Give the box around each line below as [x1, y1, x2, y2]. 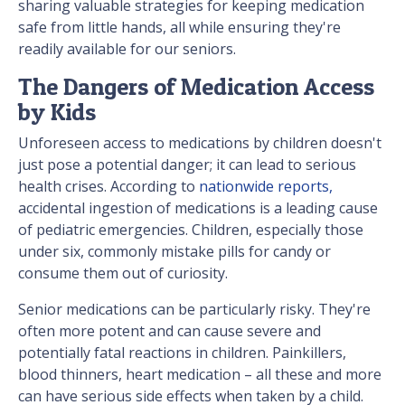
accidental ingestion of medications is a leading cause [18, 198, 378, 219]
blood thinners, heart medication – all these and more [18, 364, 381, 385]
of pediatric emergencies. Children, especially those [18, 220, 363, 240]
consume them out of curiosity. [18, 263, 228, 284]
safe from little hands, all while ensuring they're [18, 17, 341, 38]
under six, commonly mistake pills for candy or [18, 241, 331, 262]
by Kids [18, 98, 96, 127]
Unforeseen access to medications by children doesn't [18, 133, 381, 154]
